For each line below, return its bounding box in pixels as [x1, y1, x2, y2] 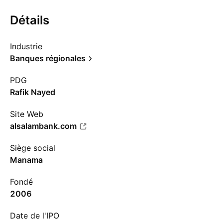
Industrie [10, 41, 42, 51]
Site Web [10, 109, 43, 119]
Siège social [10, 143, 55, 153]
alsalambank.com [10, 121, 77, 131]
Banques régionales [10, 53, 86, 63]
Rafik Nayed [10, 87, 55, 97]
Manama [10, 155, 43, 165]
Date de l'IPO [10, 211, 59, 221]
